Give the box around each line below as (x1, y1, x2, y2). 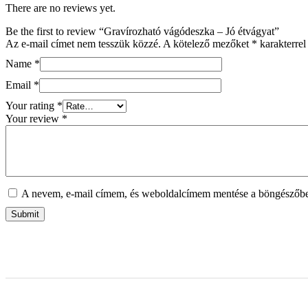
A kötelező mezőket (163, 38, 252, 50)
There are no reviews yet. (5, 2, 115, 14)
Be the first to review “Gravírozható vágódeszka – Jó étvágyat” (5, 25, 279, 38)
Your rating (5, 100, 57, 112)
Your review (5, 113, 62, 125)
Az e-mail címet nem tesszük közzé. (5, 38, 161, 50)
